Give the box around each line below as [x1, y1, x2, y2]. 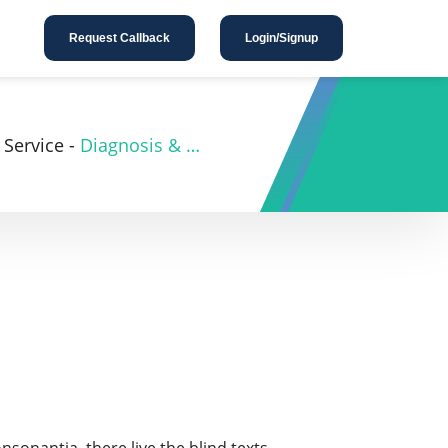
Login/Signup [245, 30, 319, 45]
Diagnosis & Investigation [186, 132, 200, 157]
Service [4, 132, 64, 157]
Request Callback [68, 30, 170, 45]
